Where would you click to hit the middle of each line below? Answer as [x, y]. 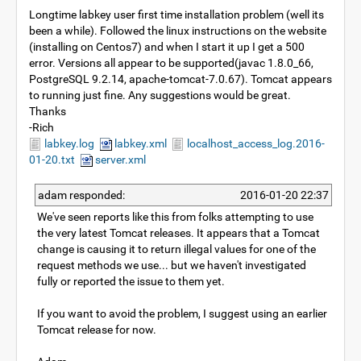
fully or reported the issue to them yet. [131, 281]
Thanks [48, 111]
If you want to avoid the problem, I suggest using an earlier [182, 313]
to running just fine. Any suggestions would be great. [160, 95]
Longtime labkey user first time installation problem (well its [176, 15]
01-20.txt [52, 160]
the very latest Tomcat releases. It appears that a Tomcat [178, 233]
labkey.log [68, 143]
